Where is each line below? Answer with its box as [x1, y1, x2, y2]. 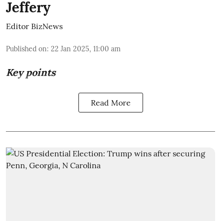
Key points [6, 66, 56, 79]
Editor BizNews [6, 21, 63, 32]
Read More [90, 98, 131, 108]
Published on [6, 44, 47, 54]
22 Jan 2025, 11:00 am [51, 44, 121, 54]
